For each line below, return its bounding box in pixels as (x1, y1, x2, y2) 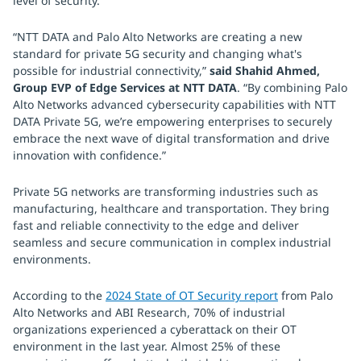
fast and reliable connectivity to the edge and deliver (13, 218, 299, 233)
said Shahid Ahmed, (210, 63, 320, 78)
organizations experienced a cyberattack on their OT (13, 322, 297, 337)
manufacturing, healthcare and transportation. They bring (13, 201, 330, 216)
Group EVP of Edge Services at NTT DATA (13, 80, 237, 95)
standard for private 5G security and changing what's (13, 46, 302, 61)
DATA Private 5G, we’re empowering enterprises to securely (13, 114, 332, 129)
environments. (13, 251, 91, 267)
